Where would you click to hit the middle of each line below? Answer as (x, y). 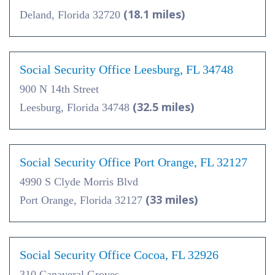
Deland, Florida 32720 (72, 15)
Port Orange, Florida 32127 (83, 200)
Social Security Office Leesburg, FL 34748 (126, 70)
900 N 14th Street (59, 89)
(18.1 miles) (154, 14)
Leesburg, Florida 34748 (76, 108)
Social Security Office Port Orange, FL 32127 (134, 162)
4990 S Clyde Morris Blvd (79, 182)
